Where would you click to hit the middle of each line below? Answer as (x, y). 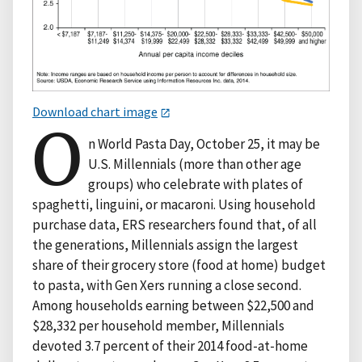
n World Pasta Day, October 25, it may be (204, 144)
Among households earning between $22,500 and (173, 306)
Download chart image (95, 112)
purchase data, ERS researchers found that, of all (175, 225)
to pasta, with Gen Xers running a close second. (167, 286)
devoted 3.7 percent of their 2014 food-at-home (170, 346)
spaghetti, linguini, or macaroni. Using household (174, 205)
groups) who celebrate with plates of (196, 185)
